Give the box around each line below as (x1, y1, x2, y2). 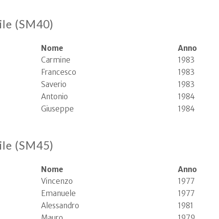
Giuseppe (41, 104, 74, 113)
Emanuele (41, 189, 76, 198)
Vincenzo (41, 176, 73, 186)
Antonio (41, 92, 68, 101)
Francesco (41, 67, 76, 77)
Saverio (41, 80, 66, 89)
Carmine (41, 55, 70, 65)
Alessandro (41, 201, 79, 210)
